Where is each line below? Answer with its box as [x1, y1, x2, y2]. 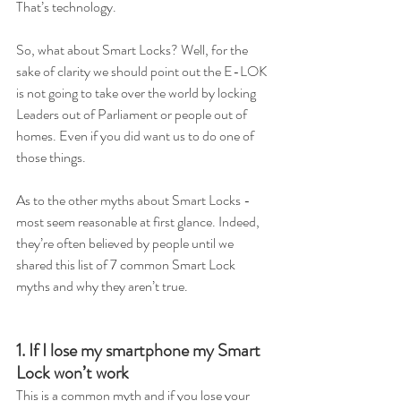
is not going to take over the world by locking [16, 82, 259, 103]
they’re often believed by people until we [16, 233, 236, 253]
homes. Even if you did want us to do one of [16, 125, 257, 146]
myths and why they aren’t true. [16, 276, 191, 296]
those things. [16, 147, 91, 167]
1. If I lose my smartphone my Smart [16, 337, 264, 363]
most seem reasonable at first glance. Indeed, [16, 211, 262, 232]
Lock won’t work [16, 360, 129, 386]
